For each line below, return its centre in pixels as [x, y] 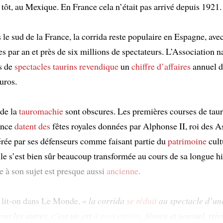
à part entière [117, 215]
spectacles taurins [46, 66]
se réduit [142, 200]
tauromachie [41, 111]
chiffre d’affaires [161, 66]
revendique [99, 66]
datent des [32, 126]
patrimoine [187, 141]
